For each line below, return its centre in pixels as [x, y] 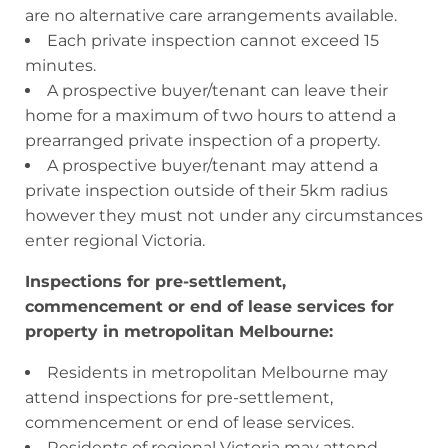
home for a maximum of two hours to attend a [210, 115]
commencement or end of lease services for [209, 306]
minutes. [60, 65]
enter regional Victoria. [115, 240]
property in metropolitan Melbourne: [179, 331]
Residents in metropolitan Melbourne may [217, 372]
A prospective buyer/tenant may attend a [212, 165]
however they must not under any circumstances [224, 215]
